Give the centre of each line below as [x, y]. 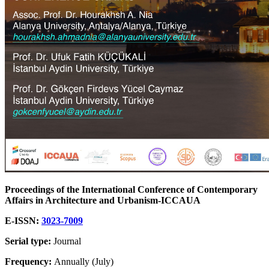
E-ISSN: [23, 221]
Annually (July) [83, 262]
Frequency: [28, 262]
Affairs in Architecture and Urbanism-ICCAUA [103, 201]
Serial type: [28, 241]
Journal [66, 241]
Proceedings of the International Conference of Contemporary [131, 190]
